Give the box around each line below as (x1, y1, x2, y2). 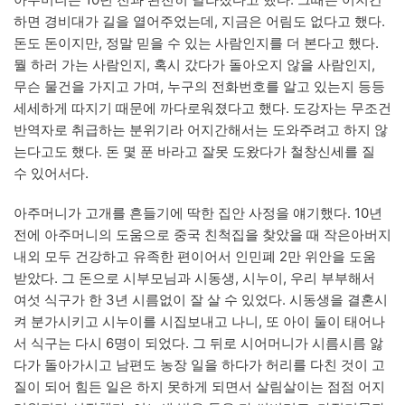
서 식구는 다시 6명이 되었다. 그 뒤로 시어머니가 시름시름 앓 (14, 334, 383, 352)
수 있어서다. (14, 164, 89, 182)
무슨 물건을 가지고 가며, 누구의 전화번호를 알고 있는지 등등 (14, 77, 385, 95)
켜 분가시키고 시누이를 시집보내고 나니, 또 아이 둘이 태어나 (14, 312, 385, 330)
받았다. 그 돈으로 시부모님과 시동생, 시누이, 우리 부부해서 (14, 268, 375, 287)
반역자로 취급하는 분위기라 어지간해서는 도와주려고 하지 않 (14, 120, 388, 138)
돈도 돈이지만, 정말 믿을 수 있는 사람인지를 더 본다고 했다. (14, 33, 379, 52)
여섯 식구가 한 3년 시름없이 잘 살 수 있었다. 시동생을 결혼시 (14, 290, 388, 308)
